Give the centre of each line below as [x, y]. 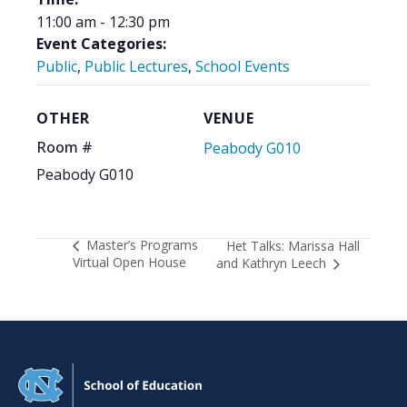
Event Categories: [101, 43]
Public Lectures [136, 66]
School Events [243, 66]
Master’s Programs [140, 245]
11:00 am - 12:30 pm [103, 21]
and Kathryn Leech [273, 263]
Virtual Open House [129, 263]
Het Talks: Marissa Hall [293, 246]
